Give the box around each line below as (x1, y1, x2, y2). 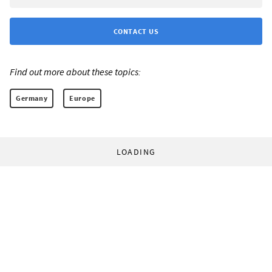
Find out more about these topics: (10, 66, 141, 78)
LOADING (116, 146, 156, 158)
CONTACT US (113, 27, 159, 36)
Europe (69, 93, 95, 103)
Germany (16, 93, 48, 103)
